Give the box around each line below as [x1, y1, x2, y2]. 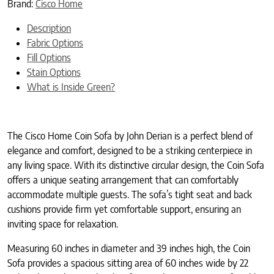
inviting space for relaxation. [7, 217, 118, 230]
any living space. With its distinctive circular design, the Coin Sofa [7, 158, 264, 171]
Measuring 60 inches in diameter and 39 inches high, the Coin [7, 242, 250, 254]
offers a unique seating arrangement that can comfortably [7, 173, 239, 186]
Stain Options [27, 65, 81, 78]
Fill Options [27, 51, 71, 64]
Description [27, 21, 71, 34]
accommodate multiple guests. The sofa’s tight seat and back [7, 188, 252, 201]
